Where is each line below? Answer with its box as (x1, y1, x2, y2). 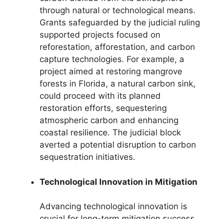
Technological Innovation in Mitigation (40, 176, 197, 187)
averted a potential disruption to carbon (40, 140, 196, 150)
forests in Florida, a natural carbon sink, (40, 79, 196, 88)
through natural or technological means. (40, 5, 196, 15)
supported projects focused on (40, 30, 160, 40)
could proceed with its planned (40, 91, 161, 101)
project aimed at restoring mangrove (40, 66, 182, 76)
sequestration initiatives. (40, 152, 135, 162)
